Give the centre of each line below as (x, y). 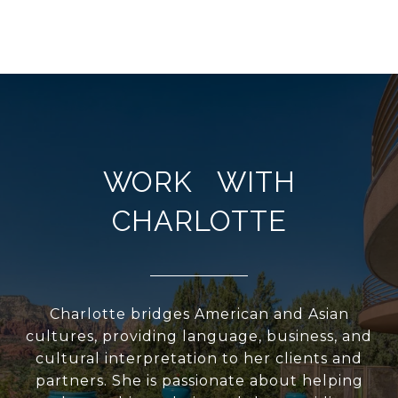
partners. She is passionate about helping (199, 381)
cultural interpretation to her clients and (199, 359)
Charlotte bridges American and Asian (199, 314)
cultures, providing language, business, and (199, 337)
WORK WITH (199, 182)
